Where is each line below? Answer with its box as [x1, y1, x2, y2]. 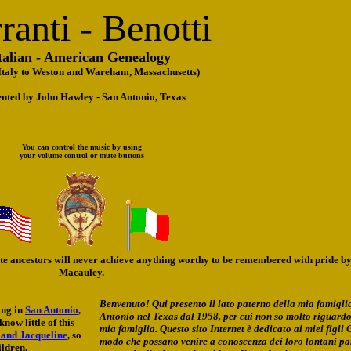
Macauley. [59, 266, 104, 278]
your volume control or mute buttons [19, 151, 144, 160]
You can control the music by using [21, 143, 142, 151]
